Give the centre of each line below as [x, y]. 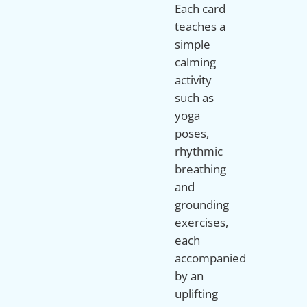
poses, [192, 133]
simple [193, 44]
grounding [202, 204]
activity [194, 79]
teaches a [200, 26]
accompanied [211, 258]
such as [195, 97]
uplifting [197, 293]
